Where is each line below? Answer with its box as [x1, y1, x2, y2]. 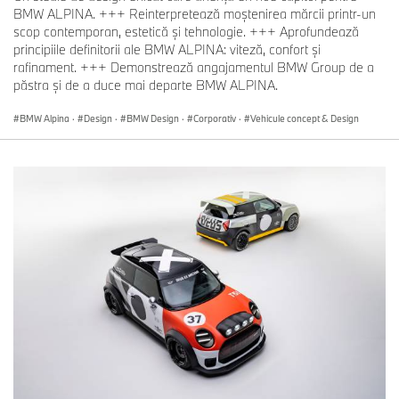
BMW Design [126, 112, 179, 126]
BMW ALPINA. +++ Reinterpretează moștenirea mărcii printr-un [13, 5, 376, 23]
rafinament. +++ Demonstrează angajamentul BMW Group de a [13, 59, 374, 77]
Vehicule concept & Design [250, 112, 359, 126]
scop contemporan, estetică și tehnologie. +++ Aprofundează [13, 23, 359, 41]
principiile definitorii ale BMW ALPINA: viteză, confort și [13, 41, 321, 59]
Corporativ [193, 112, 236, 126]
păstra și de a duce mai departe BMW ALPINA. [13, 77, 278, 94]
